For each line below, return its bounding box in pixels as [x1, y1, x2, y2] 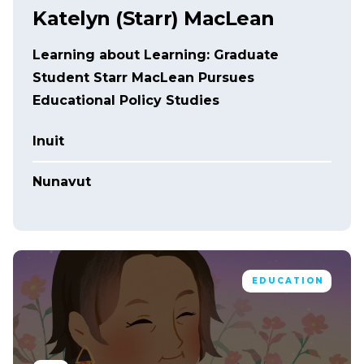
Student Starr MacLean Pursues [32, 69, 254, 85]
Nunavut [32, 173, 91, 189]
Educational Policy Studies [32, 92, 219, 108]
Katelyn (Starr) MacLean [32, 6, 275, 30]
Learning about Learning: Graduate [32, 46, 279, 63]
